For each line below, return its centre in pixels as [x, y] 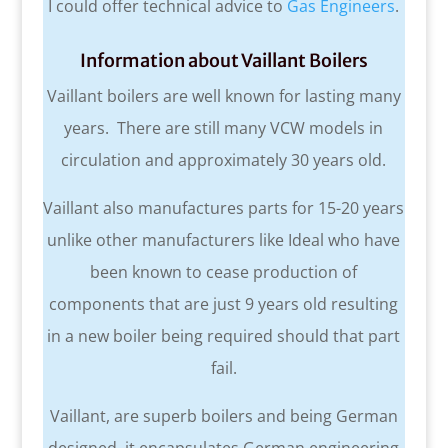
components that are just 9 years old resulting [224, 304]
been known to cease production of [224, 272]
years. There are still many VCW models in [224, 128]
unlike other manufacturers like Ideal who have [224, 240]
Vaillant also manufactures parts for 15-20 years [224, 208]
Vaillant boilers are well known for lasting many [223, 96]
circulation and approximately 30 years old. [224, 160]
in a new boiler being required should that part [224, 336]
